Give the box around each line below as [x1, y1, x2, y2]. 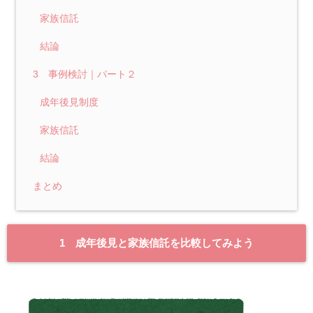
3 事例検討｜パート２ [33, 68, 137, 80]
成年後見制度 [40, 96, 99, 108]
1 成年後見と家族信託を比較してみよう [59, 236, 254, 249]
